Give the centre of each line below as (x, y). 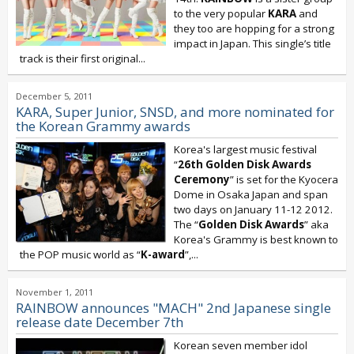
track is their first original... (83, 58)
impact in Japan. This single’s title (252, 43)
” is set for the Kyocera (284, 179)
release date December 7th (100, 322)
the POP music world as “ (80, 254)
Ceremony (202, 179)
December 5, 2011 (54, 96)
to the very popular (221, 13)
